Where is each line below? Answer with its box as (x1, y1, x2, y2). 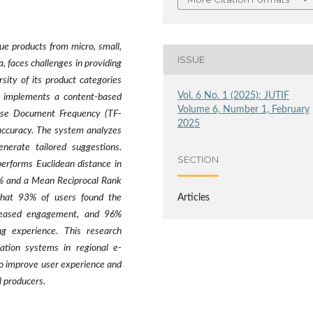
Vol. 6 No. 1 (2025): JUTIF (177, 90, 290, 101)
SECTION (177, 154, 219, 166)
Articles (177, 192, 210, 203)
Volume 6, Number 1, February (177, 104, 310, 115)
